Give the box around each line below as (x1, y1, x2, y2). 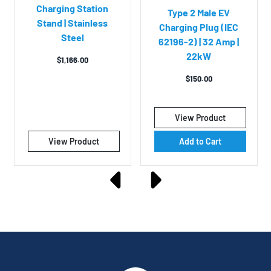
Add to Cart (178, 135, 221, 146)
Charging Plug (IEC (159, 21, 238, 33)
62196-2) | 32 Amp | (158, 35, 239, 47)
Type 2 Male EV (168, 6, 230, 18)
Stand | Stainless (37, 17, 108, 29)
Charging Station (36, 2, 108, 15)
